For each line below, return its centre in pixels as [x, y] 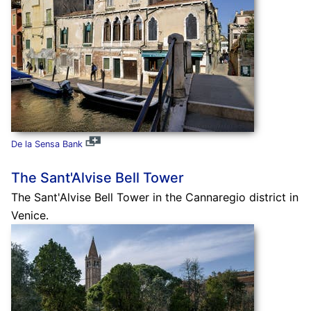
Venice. [30, 215]
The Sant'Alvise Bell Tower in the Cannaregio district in [154, 197]
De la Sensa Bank [47, 144]
